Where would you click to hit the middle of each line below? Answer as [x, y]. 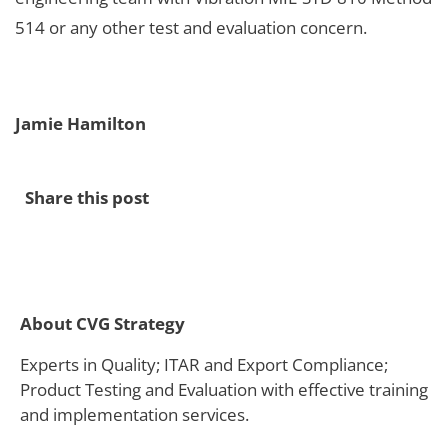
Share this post [87, 197]
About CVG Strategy [102, 323]
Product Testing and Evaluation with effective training [224, 389]
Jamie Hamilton [80, 123]
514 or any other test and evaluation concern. [191, 27]
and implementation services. [134, 414]
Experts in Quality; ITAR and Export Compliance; [204, 364]
